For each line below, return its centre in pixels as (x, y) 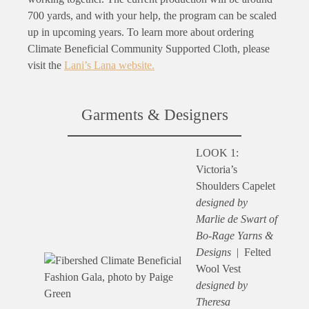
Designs (213, 252)
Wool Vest (218, 269)
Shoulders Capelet (236, 186)
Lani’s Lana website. (109, 65)
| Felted (251, 252)
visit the (46, 65)
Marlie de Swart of (237, 219)
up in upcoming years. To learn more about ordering (141, 32)
